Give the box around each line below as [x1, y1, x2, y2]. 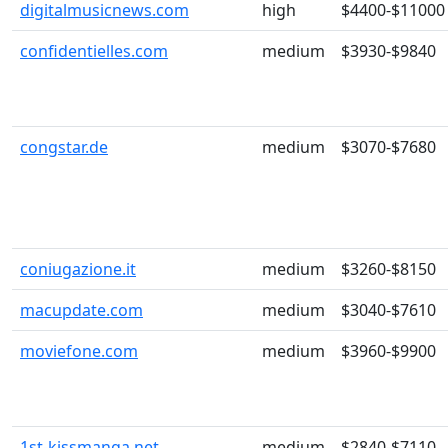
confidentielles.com [20, 40, 168, 62]
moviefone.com [20, 340, 138, 362]
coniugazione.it [20, 258, 136, 280]
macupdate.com [20, 299, 143, 321]
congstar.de [20, 136, 108, 158]
